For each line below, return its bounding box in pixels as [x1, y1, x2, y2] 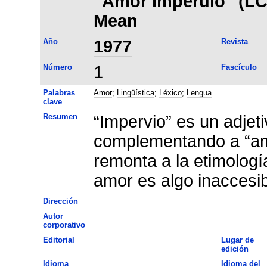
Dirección [42, 196, 78, 206]
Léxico [159, 88, 182, 97]
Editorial [42, 235, 74, 244]
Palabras [42, 88, 75, 97]
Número [42, 62, 72, 72]
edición [221, 244, 249, 253]
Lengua [186, 88, 212, 97]
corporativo [42, 220, 85, 229]
